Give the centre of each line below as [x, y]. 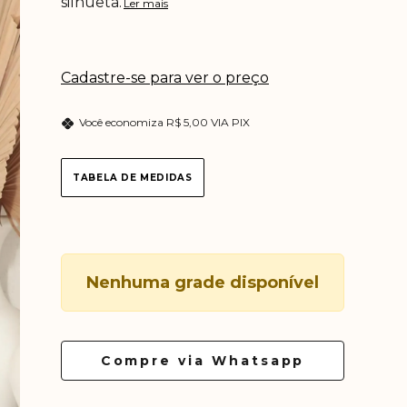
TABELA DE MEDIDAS [133, 178]
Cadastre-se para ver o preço [165, 78]
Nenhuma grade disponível [203, 283]
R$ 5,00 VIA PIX [208, 122]
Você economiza [123, 122]
